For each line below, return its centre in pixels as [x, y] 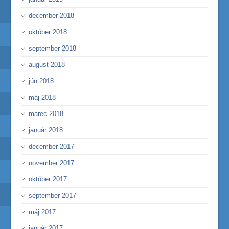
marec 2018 [46, 114]
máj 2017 [42, 212]
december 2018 [52, 16]
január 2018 [46, 130]
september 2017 [53, 196]
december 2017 [52, 146]
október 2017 [48, 179]
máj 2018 [42, 97]
